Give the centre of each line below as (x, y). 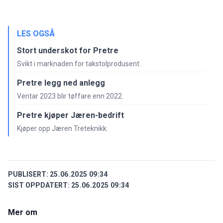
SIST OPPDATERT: (39, 185)
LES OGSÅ (36, 33)
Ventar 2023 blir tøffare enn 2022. (70, 96)
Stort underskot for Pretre (68, 50)
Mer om (23, 212)
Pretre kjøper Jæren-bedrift (70, 115)
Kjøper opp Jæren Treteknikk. (62, 128)
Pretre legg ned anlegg (61, 83)
